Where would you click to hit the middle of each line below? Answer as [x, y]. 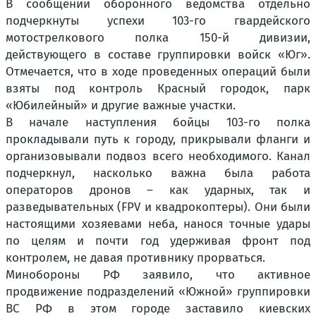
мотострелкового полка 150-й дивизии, [158, 37]
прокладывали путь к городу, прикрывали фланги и [158, 139]
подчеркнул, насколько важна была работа [158, 173]
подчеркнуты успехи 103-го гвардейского [158, 20]
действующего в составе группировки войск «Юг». [158, 54]
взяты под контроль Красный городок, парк [158, 88]
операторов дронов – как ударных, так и [158, 190]
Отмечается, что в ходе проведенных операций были [158, 71]
